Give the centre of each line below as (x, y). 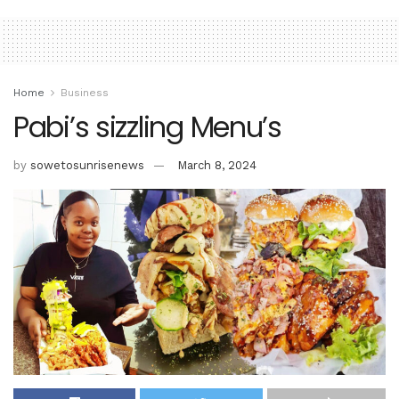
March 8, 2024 (217, 166)
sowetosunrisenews (87, 166)
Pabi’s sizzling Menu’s (147, 126)
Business (85, 92)
